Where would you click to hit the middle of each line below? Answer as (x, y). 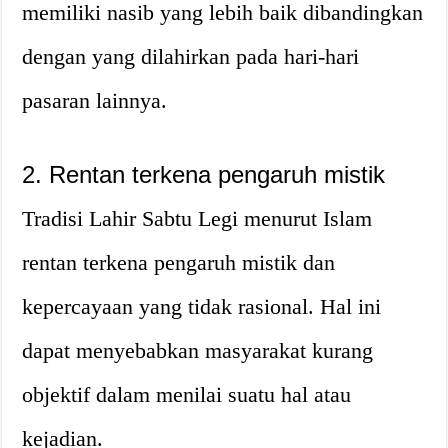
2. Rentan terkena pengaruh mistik (204, 174)
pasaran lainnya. (95, 100)
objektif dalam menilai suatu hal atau (187, 394)
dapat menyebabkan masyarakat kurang (198, 350)
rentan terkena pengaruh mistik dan (179, 262)
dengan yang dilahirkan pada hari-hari (191, 56)
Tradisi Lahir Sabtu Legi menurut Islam (197, 218)
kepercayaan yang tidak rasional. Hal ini (202, 306)
